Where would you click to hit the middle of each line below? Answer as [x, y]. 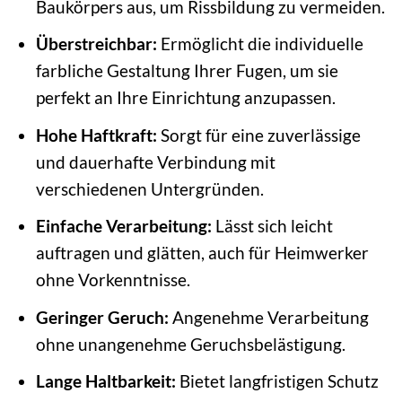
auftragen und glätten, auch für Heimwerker [202, 253]
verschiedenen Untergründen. [149, 188]
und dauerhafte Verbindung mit [155, 162]
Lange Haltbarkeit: [105, 381]
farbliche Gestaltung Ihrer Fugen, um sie [187, 71]
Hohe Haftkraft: [96, 135]
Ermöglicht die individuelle [260, 44]
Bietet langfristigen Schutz [277, 381]
